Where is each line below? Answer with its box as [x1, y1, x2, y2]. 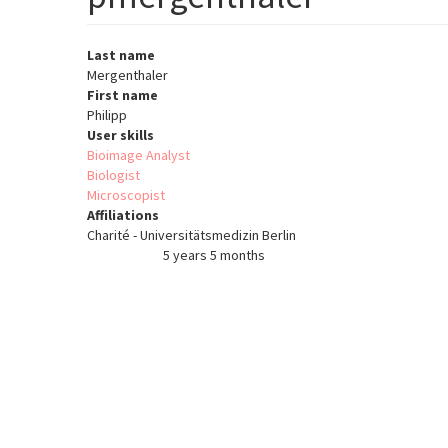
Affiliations [87, 206, 159, 225]
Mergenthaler [87, 66, 168, 85]
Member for [93, 250, 154, 264]
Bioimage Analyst [87, 146, 190, 165]
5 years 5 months [159, 246, 265, 265]
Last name [87, 46, 155, 65]
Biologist [87, 166, 140, 185]
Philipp [87, 106, 127, 125]
